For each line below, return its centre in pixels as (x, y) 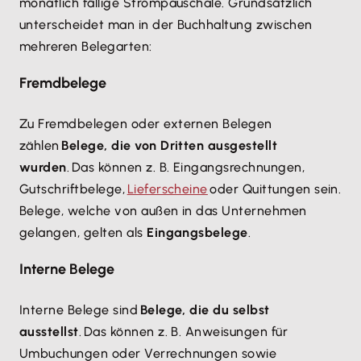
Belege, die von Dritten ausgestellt (170, 145)
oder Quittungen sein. (274, 189)
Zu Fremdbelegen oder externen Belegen (146, 124)
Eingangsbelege (197, 232)
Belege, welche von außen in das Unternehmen (163, 211)
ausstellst (49, 332)
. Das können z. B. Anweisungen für (183, 332)
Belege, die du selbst (205, 310)
